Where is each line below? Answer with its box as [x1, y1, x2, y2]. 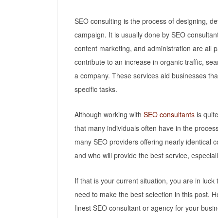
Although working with [74, 109, 144, 119]
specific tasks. [74, 84, 117, 94]
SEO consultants [144, 109, 195, 119]
